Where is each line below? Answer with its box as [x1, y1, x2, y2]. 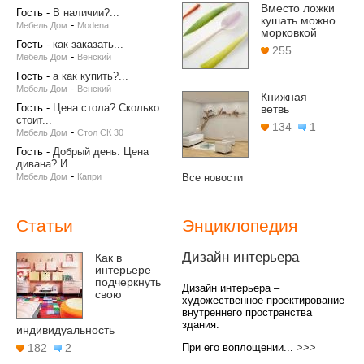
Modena [77, 20, 109, 31]
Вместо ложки [261, 2, 335, 15]
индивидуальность [16, 323, 115, 337]
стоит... [16, 114, 52, 127]
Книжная [261, 90, 307, 104]
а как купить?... [53, 70, 128, 83]
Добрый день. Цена [53, 145, 149, 158]
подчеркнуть [95, 275, 161, 289]
